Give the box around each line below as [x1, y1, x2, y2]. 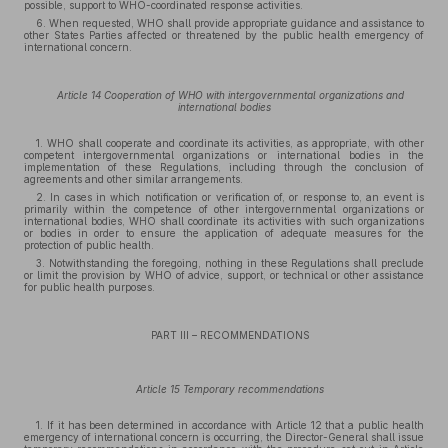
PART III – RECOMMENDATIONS [150, 329, 310, 341]
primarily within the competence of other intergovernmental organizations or [24, 203, 424, 215]
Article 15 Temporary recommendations [136, 383, 324, 395]
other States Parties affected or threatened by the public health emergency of [24, 29, 424, 41]
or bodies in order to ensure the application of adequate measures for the [24, 227, 424, 239]
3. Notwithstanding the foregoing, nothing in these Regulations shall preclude [36, 257, 424, 269]
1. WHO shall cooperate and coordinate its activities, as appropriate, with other [36, 137, 424, 149]
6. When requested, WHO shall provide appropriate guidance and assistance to [36, 17, 424, 29]
